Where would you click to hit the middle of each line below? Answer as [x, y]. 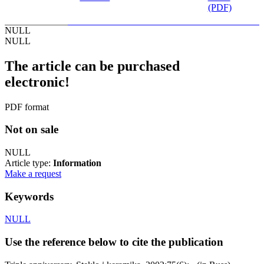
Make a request [33, 174]
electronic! [37, 82]
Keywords [29, 196]
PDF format [27, 107]
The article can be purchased [92, 66]
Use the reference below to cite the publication [114, 242]
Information [77, 163]
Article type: [29, 163]
